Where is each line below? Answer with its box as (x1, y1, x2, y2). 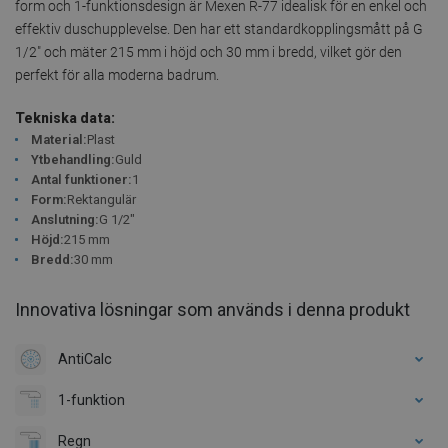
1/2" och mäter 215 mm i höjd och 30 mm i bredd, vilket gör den (15, 43, 402, 60)
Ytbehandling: (31, 151, 115, 167)
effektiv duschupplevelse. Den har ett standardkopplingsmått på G (15, 20, 423, 37)
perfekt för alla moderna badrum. (15, 66, 219, 83)
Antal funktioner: (31, 171, 132, 187)
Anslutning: (31, 211, 99, 227)
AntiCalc (58, 350, 112, 367)
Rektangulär (67, 191, 136, 207)
